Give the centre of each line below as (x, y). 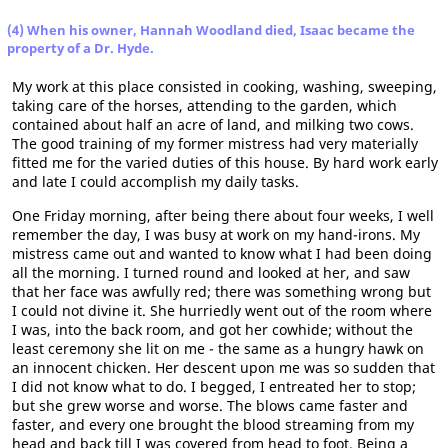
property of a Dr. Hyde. (80, 47)
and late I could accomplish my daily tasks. (155, 181)
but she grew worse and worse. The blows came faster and (210, 405)
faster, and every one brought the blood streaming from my (213, 424)
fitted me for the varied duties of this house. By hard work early (225, 162)
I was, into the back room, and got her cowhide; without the (212, 329)
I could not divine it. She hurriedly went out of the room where (222, 310)
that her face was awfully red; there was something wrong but (221, 291)
